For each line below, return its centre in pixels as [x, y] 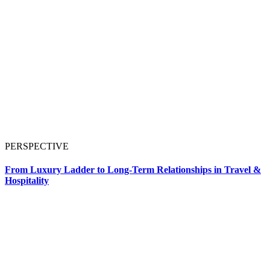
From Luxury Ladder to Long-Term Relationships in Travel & [133, 169]
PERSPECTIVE [37, 146]
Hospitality [27, 180]
